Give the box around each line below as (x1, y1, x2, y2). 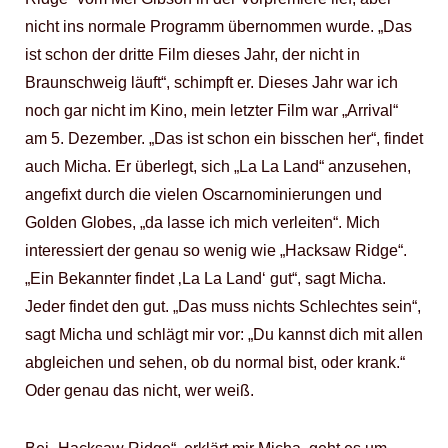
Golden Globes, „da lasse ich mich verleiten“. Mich (25, 214, 380, 231)
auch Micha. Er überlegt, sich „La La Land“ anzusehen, (25, 158, 411, 175)
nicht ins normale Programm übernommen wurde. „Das (25, 18, 412, 35)
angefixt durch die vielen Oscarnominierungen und (25, 186, 382, 203)
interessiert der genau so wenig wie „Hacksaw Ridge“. (25, 242, 407, 259)
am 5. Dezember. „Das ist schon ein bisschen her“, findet (25, 130, 423, 147)
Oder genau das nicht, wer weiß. (25, 382, 254, 399)
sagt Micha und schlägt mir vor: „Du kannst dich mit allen (25, 326, 423, 343)
